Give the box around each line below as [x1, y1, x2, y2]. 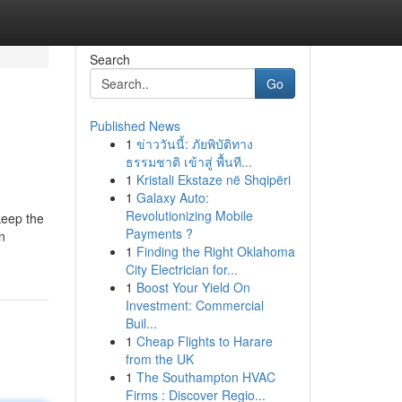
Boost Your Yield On [135, 278, 250, 296]
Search [89, 50, 130, 68]
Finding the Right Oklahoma [135, 242, 295, 260]
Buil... [125, 314, 157, 332]
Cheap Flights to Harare [135, 332, 273, 350]
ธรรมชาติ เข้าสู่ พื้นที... [125, 153, 252, 170]
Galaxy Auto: [135, 188, 209, 206]
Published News [89, 117, 180, 135]
